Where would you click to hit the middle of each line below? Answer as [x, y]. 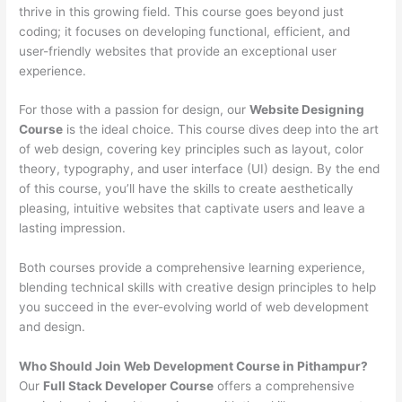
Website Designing [307, 110]
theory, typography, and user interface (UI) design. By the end [200, 169]
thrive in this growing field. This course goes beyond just [182, 11]
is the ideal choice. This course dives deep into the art [221, 130]
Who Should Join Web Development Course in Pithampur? [194, 367]
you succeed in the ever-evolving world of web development [194, 307]
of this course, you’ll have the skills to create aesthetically [187, 189]
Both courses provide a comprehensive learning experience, [192, 268]
